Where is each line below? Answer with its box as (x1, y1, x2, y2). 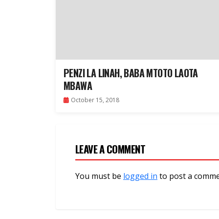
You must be (75, 171, 123, 182)
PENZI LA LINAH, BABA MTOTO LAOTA (64, 66, 198, 81)
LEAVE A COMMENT (75, 141, 146, 157)
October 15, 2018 (71, 96, 119, 105)
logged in (123, 171, 157, 182)
